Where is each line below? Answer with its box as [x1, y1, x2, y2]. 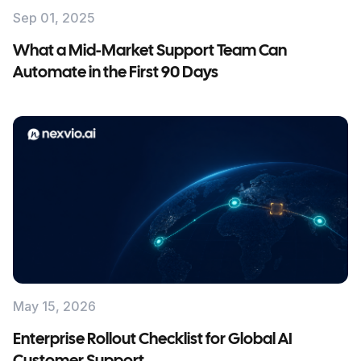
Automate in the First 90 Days [13, 65, 218, 81]
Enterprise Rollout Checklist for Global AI [13, 332, 293, 347]
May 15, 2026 [13, 298, 96, 314]
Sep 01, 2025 [13, 10, 95, 26]
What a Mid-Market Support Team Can [13, 44, 287, 59]
